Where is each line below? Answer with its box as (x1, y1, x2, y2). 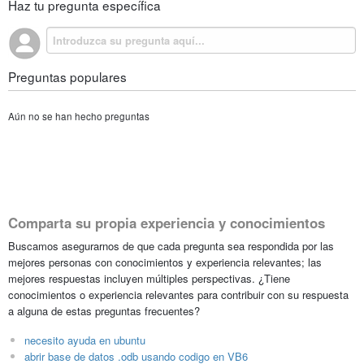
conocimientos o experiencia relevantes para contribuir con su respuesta (7, 286, 349, 302)
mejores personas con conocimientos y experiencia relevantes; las (7, 253, 322, 270)
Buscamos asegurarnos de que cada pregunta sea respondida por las (7, 237, 334, 253)
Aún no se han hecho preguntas (7, 110, 149, 123)
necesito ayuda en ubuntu (24, 331, 145, 348)
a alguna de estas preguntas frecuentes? (7, 302, 200, 318)
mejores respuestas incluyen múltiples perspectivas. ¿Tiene (7, 270, 290, 286)
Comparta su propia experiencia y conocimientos (7, 213, 325, 233)
